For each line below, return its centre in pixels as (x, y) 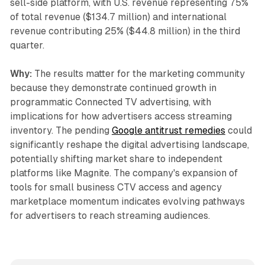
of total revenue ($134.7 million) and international (118, 17)
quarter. (27, 45)
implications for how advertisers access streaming (121, 116)
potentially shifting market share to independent (116, 159)
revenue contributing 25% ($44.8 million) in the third (125, 31)
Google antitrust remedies (168, 130)
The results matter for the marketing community (138, 73)
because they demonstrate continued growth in (113, 88)
